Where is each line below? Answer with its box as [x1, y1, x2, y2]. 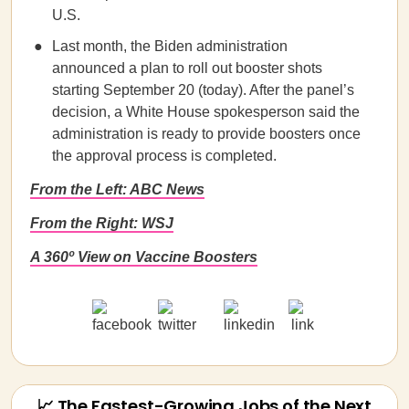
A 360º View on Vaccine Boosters [30, 249, 257, 265]
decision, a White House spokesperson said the [52, 104, 360, 120]
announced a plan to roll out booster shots [52, 60, 322, 76]
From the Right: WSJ [30, 215, 173, 231]
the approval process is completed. [52, 148, 277, 163]
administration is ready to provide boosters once [52, 126, 361, 142]
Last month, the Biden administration [52, 38, 288, 54]
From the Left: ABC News [30, 182, 204, 197]
